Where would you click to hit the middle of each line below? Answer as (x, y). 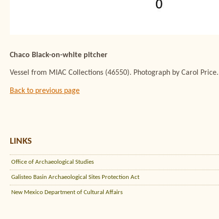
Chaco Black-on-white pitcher (59, 55)
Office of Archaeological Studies (53, 162)
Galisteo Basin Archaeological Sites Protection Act (75, 177)
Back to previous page (45, 91)
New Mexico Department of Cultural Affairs (67, 192)
